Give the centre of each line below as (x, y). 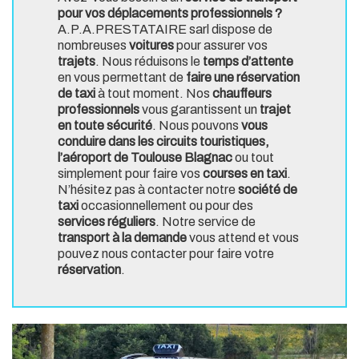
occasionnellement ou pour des (166, 206)
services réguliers (107, 222)
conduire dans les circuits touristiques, (163, 142)
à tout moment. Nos (154, 94)
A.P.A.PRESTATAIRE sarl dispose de (165, 30)
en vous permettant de (122, 78)
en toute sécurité (105, 126)
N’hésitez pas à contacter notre (148, 190)
